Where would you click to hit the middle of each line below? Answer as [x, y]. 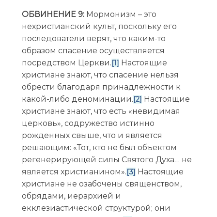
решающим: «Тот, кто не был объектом [99, 148]
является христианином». [74, 172]
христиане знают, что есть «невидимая [101, 111]
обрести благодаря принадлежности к [101, 87]
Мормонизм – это [120, 15]
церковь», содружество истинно [88, 124]
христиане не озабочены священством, [101, 184]
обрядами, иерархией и [71, 196]
